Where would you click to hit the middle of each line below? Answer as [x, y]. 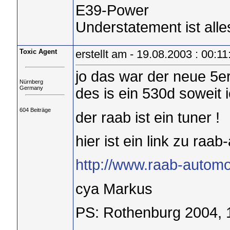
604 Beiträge [35, 110]
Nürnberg [31, 82]
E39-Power [112, 11]
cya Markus [114, 189]
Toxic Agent [38, 52]
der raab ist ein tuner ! [147, 117]
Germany [31, 88]
